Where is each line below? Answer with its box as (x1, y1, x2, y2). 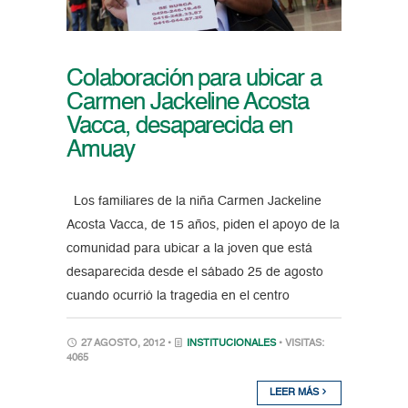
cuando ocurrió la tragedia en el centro (66, 289, 290, 302)
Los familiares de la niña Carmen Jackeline (66, 194, 321, 208)
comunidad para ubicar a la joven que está (66, 241, 312, 255)
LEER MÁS (270, 387, 322, 398)
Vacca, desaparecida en (66, 114, 293, 138)
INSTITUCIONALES (186, 338, 276, 349)
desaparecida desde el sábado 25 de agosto (66, 265, 323, 279)
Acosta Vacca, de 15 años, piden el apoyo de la (66, 218, 340, 231)
